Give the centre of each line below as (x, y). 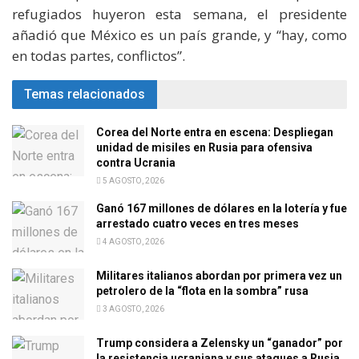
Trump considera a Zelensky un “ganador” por (220, 343)
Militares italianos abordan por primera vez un (219, 276)
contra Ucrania (136, 162)
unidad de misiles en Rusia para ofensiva (204, 147)
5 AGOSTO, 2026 (133, 180)
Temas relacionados (85, 94)
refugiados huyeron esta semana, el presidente (179, 14)
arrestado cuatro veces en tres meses (198, 223)
